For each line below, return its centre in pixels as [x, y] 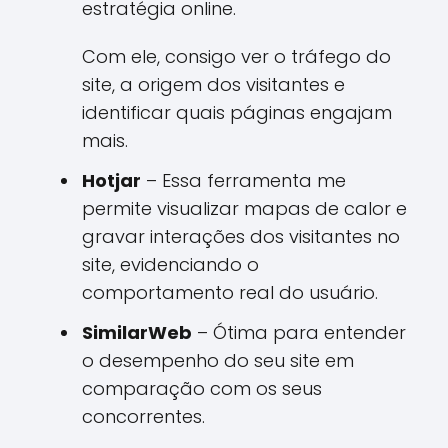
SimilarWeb [137, 332]
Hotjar [111, 180]
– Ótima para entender [299, 332]
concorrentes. [143, 416]
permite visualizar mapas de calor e [244, 208]
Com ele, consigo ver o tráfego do [236, 56]
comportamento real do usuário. [230, 292]
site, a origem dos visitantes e [213, 84]
